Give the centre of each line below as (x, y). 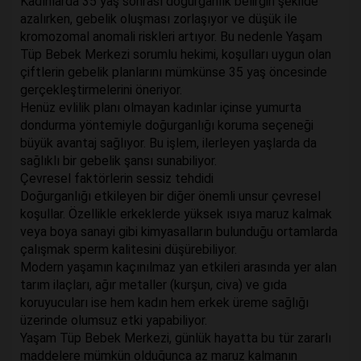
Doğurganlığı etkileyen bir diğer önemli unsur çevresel (170, 197)
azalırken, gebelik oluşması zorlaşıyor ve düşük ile (159, 19)
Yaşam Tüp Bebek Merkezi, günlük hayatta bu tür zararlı (176, 338)
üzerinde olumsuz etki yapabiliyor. (114, 321)
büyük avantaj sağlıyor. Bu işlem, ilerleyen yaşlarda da (168, 143)
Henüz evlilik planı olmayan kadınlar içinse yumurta (161, 108)
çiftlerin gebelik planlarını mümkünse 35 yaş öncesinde (174, 73)
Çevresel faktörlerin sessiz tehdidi (117, 179)
